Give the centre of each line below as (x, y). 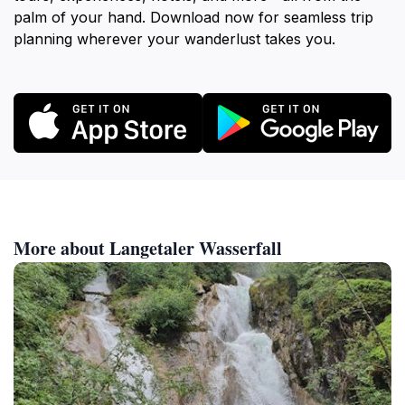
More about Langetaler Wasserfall (148, 248)
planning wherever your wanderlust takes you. (174, 39)
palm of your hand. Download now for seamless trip (193, 17)
